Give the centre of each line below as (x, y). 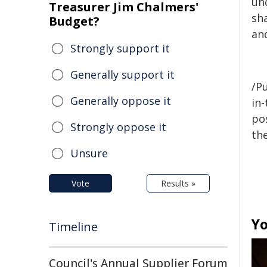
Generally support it (122, 74)
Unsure (89, 153)
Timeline (73, 227)
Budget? (74, 21)
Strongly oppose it (118, 127)
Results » (178, 183)
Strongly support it (120, 48)
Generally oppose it (121, 101)
